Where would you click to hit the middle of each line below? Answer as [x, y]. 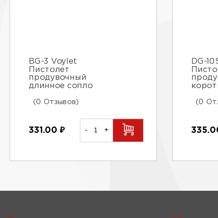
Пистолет [49, 70]
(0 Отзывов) [56, 102]
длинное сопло [61, 86]
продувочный [58, 78]
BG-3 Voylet [53, 62]
